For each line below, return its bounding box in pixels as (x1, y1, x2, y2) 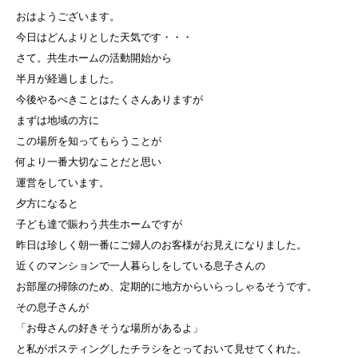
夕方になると (16, 197, 78, 209)
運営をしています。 (16, 176, 109, 189)
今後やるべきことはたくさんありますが (16, 93, 203, 105)
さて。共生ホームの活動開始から (16, 51, 172, 64)
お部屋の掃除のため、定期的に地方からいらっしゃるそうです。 (16, 280, 317, 292)
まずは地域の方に (16, 113, 99, 126)
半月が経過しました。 (16, 72, 120, 85)
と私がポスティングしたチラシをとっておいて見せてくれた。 (16, 342, 307, 355)
